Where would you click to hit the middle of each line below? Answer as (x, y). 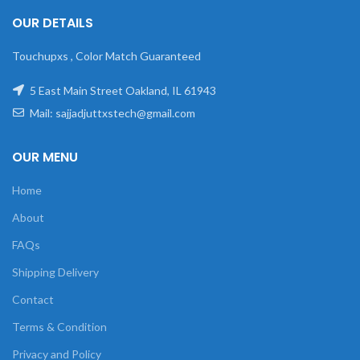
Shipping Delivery (55, 272)
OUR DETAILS (53, 23)
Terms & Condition (59, 327)
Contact (33, 299)
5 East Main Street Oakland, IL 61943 (122, 90)
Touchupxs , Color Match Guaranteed (106, 56)
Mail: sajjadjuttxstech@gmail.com (111, 113)
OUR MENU (45, 157)
